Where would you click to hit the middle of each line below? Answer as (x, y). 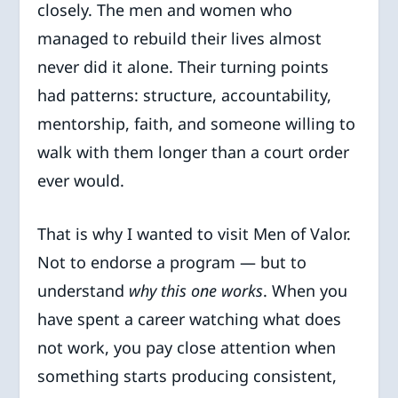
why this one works (196, 291)
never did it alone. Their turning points (183, 66)
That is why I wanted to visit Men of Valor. (195, 234)
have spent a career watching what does (190, 319)
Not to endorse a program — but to (172, 263)
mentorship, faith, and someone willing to (197, 123)
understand (84, 291)
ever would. (81, 180)
